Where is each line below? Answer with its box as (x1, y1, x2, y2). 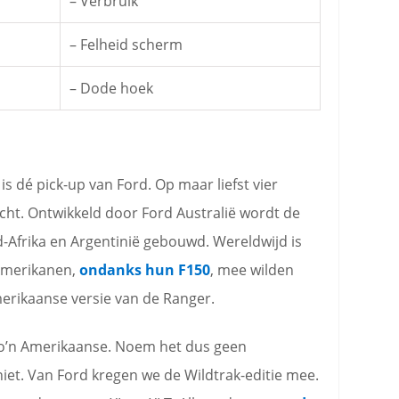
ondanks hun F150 (79, 260, 210, 280)
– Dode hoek (69, 78, 153, 98)
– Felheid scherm (69, 35, 183, 54)
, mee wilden (210, 260, 294, 280)
